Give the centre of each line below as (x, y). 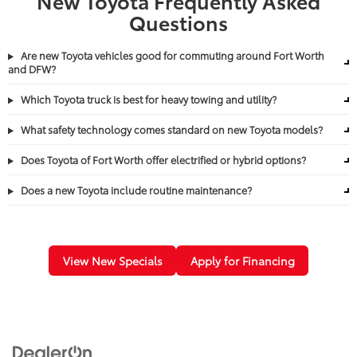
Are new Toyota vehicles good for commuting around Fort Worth (172, 55)
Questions (178, 22)
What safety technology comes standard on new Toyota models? (171, 129)
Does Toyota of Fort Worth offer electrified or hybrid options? (163, 160)
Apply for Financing (242, 261)
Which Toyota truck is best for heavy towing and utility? (148, 99)
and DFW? (32, 69)
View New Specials (112, 261)
